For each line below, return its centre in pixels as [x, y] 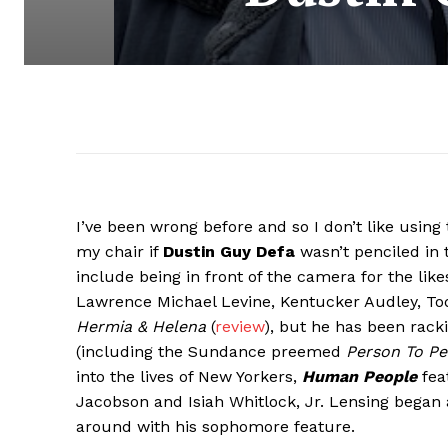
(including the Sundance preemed [211, 351]
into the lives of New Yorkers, [189, 376]
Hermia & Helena [141, 326]
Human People [362, 376]
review [239, 326]
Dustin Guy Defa [229, 251]
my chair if [119, 251]
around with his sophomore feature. [215, 426]
